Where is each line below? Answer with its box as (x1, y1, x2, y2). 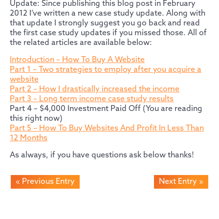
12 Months (10, 133, 47, 143)
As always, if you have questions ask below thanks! (10, 150, 194, 160)
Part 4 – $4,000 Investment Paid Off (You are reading (10, 104, 202, 113)
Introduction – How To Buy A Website (10, 55, 145, 65)
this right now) (10, 113, 63, 123)
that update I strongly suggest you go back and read (10, 18, 200, 28)
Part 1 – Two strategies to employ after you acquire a (10, 65, 201, 74)
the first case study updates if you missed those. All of (10, 28, 207, 38)
